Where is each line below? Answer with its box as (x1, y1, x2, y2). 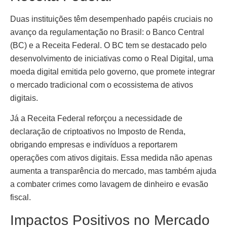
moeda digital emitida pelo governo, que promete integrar (10, 67, 215, 76)
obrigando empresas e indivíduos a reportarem (10, 140, 177, 149)
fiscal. (10, 193, 31, 202)
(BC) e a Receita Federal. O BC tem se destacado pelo (10, 41, 207, 50)
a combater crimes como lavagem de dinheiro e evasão (10, 180, 208, 189)
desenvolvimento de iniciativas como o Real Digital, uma (10, 54, 213, 63)
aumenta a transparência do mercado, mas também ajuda (10, 167, 216, 176)
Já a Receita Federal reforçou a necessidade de (10, 114, 182, 123)
